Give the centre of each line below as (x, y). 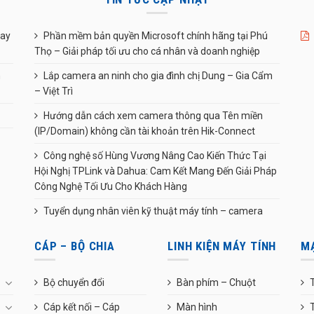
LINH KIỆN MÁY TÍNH (222, 246)
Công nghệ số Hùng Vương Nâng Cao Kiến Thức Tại (155, 155)
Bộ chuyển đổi (74, 283)
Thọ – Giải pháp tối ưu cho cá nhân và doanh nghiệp (147, 51)
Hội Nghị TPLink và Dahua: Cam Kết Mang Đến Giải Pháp (156, 171)
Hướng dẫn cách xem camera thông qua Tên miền (153, 115)
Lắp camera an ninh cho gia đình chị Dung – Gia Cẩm (158, 75)
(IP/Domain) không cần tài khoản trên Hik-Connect (145, 131)
